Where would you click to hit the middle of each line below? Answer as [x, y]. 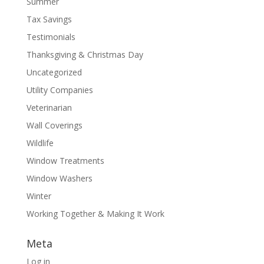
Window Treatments [65, 161]
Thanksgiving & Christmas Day [85, 55]
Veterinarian [49, 108]
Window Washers [59, 178]
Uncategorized [54, 72]
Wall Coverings [54, 125]
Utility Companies [60, 90]
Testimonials [51, 37]
